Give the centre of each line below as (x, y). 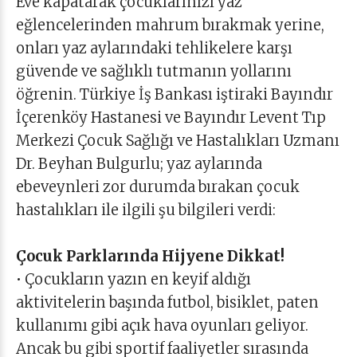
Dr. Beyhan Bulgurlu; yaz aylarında (139, 164)
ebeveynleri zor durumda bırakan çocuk (158, 187)
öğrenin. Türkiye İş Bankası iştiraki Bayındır (175, 94)
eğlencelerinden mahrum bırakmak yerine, (170, 25)
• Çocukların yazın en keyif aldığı (133, 279)
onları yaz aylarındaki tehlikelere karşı (154, 48)
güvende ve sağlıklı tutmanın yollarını (154, 71)
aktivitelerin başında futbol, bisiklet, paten (167, 302)
